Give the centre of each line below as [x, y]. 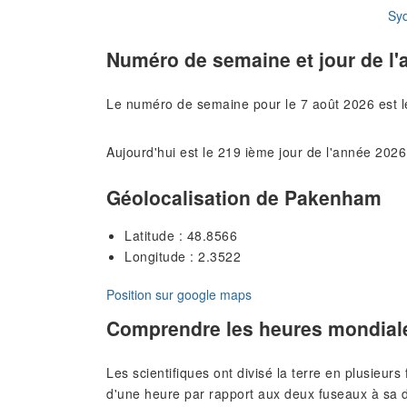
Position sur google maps [179, 294]
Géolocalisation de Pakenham [244, 197]
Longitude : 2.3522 [183, 256]
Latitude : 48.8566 [181, 235]
